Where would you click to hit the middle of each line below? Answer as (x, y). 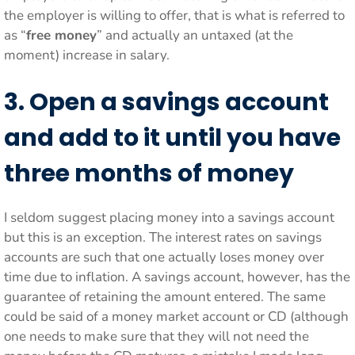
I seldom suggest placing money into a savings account (169, 218)
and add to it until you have (172, 138)
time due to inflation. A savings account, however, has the (177, 277)
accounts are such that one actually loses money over (164, 257)
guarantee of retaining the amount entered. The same (165, 297)
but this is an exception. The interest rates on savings (163, 237)
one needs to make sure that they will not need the (157, 336)
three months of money (149, 174)
